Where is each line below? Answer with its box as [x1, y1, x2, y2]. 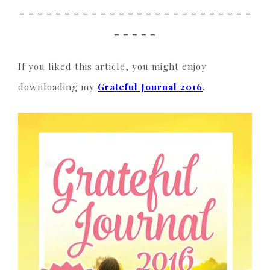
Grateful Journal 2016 [98, 81, 202, 93]
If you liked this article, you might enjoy [18, 60, 207, 73]
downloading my [18, 81, 98, 93]
